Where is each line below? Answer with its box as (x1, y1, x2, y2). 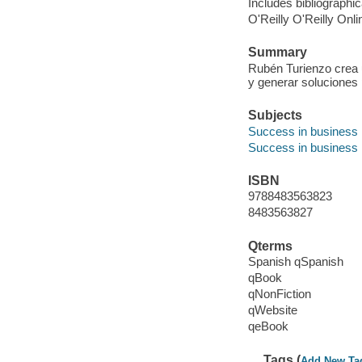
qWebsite (247, 303, 297, 318)
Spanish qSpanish (247, 255, 343, 269)
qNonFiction (247, 287, 311, 301)
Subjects (247, 108, 302, 123)
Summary (247, 45, 307, 60)
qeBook (247, 319, 288, 334)
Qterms (247, 238, 293, 253)
